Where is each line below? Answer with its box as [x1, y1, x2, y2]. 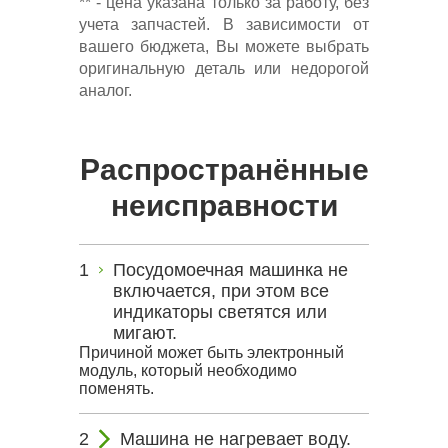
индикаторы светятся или [112, 302, 327, 322]
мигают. [112, 323, 177, 343]
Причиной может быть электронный [79, 344, 344, 361]
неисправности [110, 189, 338, 222]
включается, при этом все [112, 281, 329, 301]
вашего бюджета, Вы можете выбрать [79, 38, 369, 55]
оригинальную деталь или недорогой [79, 60, 369, 77]
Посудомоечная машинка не [112, 260, 348, 280]
